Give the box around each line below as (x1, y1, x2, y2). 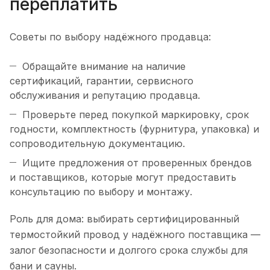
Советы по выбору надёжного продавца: (10, 30, 211, 43)
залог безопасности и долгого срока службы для (10, 243, 248, 256)
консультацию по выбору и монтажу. (10, 185, 192, 198)
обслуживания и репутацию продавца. (10, 89, 200, 101)
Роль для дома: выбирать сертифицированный (10, 212, 239, 225)
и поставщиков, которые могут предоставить (10, 171, 236, 183)
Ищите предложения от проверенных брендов (22, 156, 252, 169)
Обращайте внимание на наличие (22, 60, 186, 72)
